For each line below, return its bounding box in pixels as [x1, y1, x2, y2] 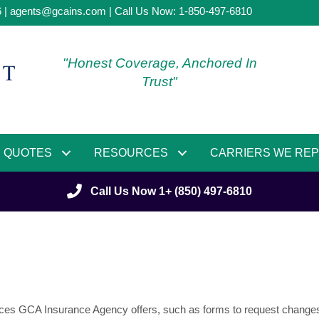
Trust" [142, 74, 177, 89]
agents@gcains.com [10, 5, 106, 17]
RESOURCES [94, 147, 168, 159]
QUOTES [4, 147, 52, 159]
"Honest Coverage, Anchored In [62, 56, 257, 70]
